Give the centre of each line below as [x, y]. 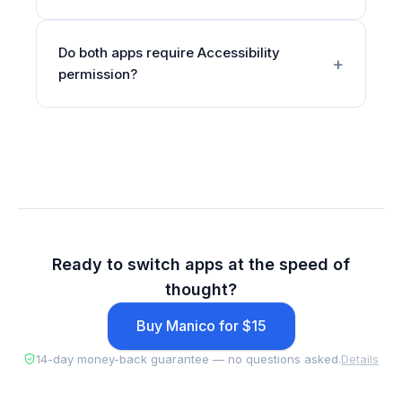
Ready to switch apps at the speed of [201, 264]
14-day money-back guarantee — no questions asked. [188, 359]
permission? [98, 74]
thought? [201, 289]
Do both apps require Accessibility [169, 52]
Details [360, 359]
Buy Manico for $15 [201, 326]
